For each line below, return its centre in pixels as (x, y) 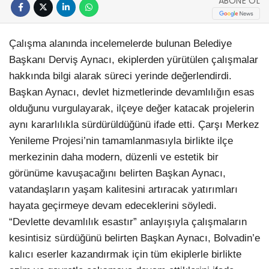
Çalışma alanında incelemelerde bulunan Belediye (120, 44)
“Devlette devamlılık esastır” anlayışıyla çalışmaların (128, 222)
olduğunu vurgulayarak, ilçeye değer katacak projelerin (131, 109)
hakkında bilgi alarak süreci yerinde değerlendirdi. (120, 76)
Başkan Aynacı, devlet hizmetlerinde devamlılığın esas (132, 92)
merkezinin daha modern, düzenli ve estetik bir (114, 157)
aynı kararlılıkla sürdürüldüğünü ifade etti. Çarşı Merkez (134, 125)
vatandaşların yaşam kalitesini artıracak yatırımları (123, 190)
